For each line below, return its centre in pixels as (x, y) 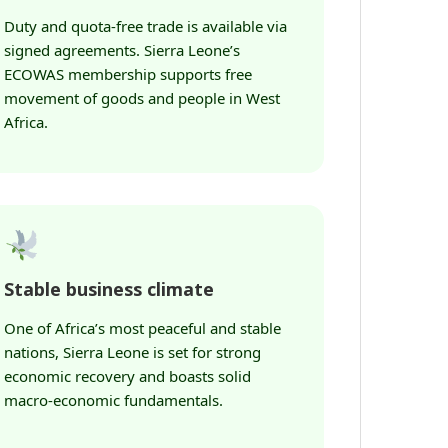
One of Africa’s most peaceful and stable (142, 328)
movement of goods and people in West (142, 98)
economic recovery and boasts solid (127, 376)
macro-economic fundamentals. (113, 400)
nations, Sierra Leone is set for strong (132, 352)
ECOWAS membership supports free (128, 74)
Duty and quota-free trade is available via (145, 26)
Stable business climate (109, 289)
